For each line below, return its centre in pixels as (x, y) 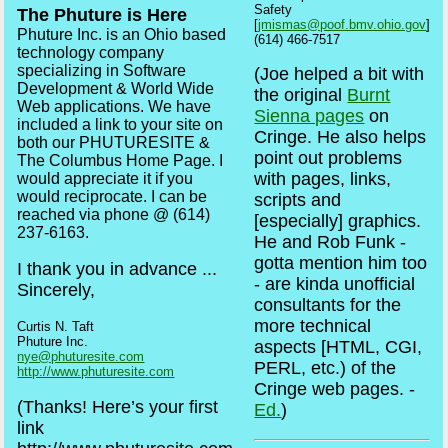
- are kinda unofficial (335, 284)
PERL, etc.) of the (325, 368)
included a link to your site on (120, 124)
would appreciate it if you (105, 178)
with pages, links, (323, 179)
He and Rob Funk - (330, 242)
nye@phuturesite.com (81, 356)
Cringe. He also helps (340, 137)
